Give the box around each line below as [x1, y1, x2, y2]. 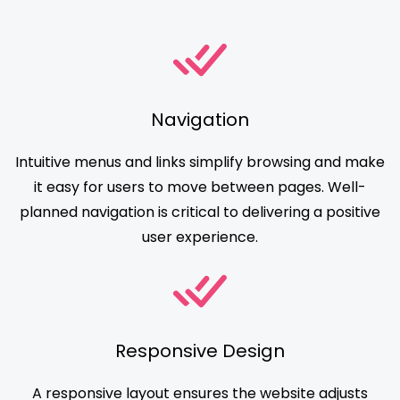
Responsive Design [115, 338, 285, 364]
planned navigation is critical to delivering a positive [20, 202, 380, 223]
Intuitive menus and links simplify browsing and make [15, 152, 385, 173]
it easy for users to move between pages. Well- [34, 177, 366, 198]
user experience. [142, 227, 258, 248]
